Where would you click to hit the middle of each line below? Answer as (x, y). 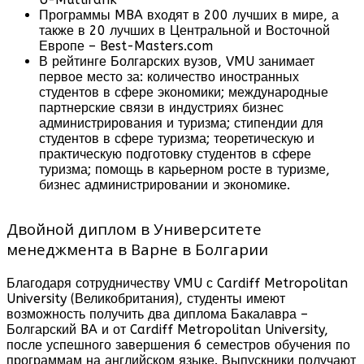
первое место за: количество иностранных (169, 76)
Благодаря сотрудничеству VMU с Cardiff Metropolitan (177, 283)
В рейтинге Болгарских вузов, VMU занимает (177, 61)
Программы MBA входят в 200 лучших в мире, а (189, 15)
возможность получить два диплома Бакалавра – (157, 314)
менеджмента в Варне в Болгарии (137, 249)
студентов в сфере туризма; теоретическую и (177, 138)
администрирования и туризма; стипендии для (181, 123)
